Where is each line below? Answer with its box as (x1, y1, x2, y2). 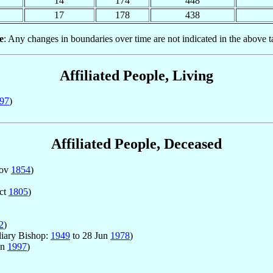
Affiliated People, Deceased (51, 136, 222, 152)
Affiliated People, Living (60, 67, 213, 83)
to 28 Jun (70, 230, 110, 241)
